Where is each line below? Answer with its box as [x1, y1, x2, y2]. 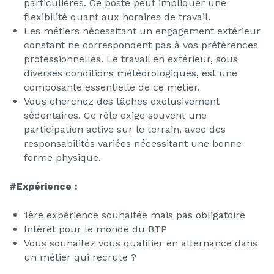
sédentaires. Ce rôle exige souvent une [24, 109, 207, 122]
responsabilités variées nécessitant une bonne [24, 138, 242, 150]
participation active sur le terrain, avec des [24, 124, 226, 136]
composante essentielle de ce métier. [24, 81, 200, 94]
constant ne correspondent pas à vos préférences [24, 39, 258, 51]
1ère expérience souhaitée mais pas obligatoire [24, 209, 245, 221]
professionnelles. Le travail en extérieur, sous [24, 53, 238, 65]
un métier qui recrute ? [24, 251, 136, 264]
